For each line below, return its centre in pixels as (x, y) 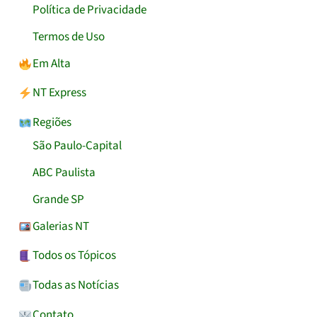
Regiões (52, 123)
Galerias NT (60, 226)
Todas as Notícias (75, 286)
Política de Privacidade (90, 10)
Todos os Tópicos (74, 256)
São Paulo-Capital (77, 146)
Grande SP (59, 199)
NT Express (59, 93)
